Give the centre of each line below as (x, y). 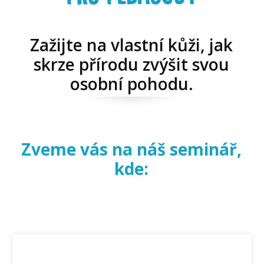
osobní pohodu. (131, 84)
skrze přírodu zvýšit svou (132, 65)
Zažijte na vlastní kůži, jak (132, 45)
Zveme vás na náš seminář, (132, 149)
